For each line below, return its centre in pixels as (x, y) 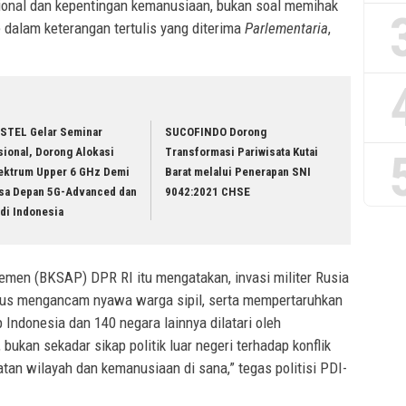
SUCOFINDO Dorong (216, 132)
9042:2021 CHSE (208, 192)
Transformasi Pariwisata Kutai (242, 152)
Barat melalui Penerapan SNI (238, 172)
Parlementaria (286, 29)
